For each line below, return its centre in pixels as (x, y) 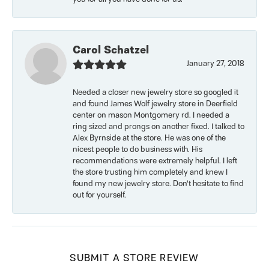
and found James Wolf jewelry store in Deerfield (155, 104)
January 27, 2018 (216, 64)
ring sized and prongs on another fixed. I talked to (159, 127)
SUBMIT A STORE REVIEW (134, 258)
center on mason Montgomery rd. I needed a (151, 116)
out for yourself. (99, 195)
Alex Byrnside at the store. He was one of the (149, 138)
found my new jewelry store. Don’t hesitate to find (158, 184)
